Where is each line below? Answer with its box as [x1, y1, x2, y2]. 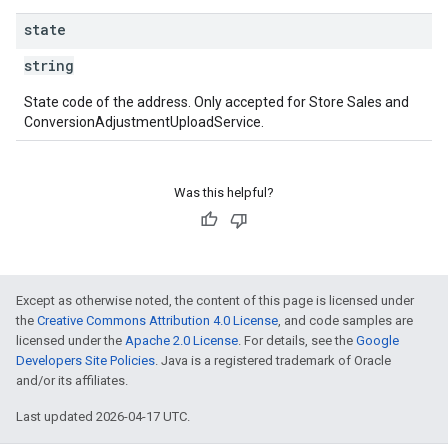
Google [356, 333, 399, 348]
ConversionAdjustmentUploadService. [24, 114, 264, 130]
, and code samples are [278, 313, 413, 328]
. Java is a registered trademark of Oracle [155, 353, 391, 368]
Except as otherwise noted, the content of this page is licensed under [16, 293, 414, 308]
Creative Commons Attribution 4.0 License [37, 313, 278, 328]
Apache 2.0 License [125, 333, 238, 348]
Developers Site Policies [16, 353, 155, 368]
